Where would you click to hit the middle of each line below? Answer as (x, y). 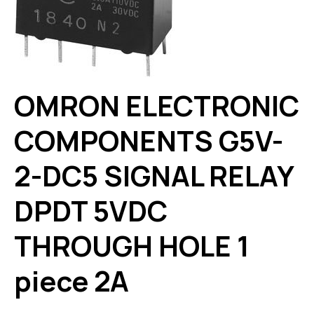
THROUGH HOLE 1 (132, 245)
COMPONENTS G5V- (149, 140)
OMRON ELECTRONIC (157, 105)
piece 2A (71, 280)
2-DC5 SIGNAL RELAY (153, 175)
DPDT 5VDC (91, 210)
